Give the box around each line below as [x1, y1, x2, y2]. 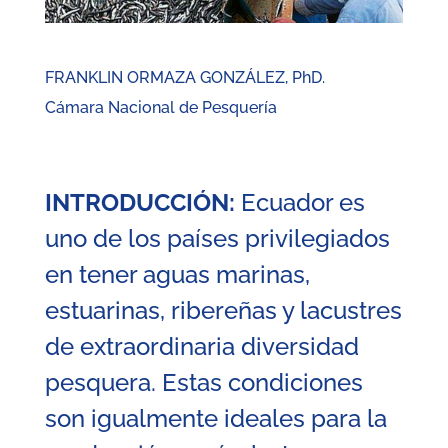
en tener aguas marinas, [44, 260, 310, 290]
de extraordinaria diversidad [44, 332, 359, 362]
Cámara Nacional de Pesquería [44, 98, 277, 118]
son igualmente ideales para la [44, 404, 387, 434]
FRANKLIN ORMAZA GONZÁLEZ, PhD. [44, 68, 325, 88]
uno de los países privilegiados [44, 224, 390, 254]
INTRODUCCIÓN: [44, 188, 235, 218]
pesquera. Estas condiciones [44, 368, 363, 398]
